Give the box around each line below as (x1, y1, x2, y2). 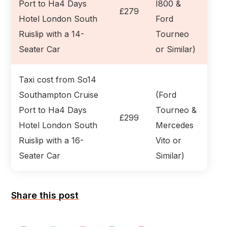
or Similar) (156, 44, 196, 54)
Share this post (11, 190, 79, 201)
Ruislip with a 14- (19, 28, 85, 39)
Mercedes (156, 120, 194, 130)
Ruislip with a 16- (19, 135, 84, 145)
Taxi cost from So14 (19, 74, 97, 85)
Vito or (156, 135, 182, 145)
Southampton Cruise (19, 89, 99, 100)
